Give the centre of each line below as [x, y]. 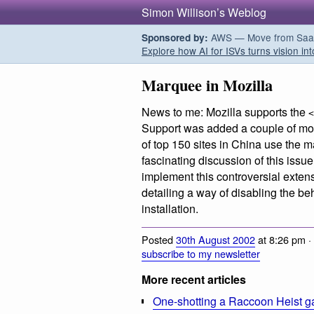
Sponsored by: [175, 37]
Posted [159, 239]
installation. [170, 209]
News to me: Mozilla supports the [225, 112]
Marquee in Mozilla [207, 85]
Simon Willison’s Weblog [204, 12]
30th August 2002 [216, 239]
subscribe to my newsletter [201, 253]
